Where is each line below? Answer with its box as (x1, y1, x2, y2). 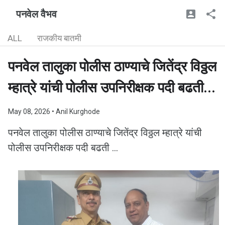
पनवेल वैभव (16, 8, 57, 20)
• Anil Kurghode (52, 107, 100, 116)
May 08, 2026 (8, 107, 52, 116)
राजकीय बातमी (37, 33, 81, 43)
